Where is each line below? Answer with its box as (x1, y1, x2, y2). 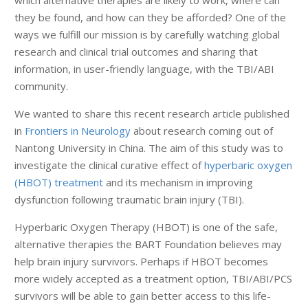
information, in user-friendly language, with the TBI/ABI (14, 62, 274, 76)
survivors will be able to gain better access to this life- (14, 289, 271, 302)
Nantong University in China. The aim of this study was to (14, 141, 283, 155)
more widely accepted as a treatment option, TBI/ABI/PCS (14, 272, 292, 285)
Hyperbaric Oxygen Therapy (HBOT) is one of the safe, (14, 220, 278, 234)
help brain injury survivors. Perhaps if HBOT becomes (14, 254, 268, 268)
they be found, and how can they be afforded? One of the (14, 10, 286, 24)
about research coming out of (131, 124, 273, 137)
